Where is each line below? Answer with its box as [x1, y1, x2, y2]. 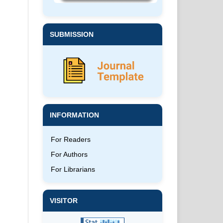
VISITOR [50, 197, 78, 205]
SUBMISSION [50, 30, 94, 38]
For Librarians [51, 165, 95, 174]
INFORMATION [50, 111, 99, 119]
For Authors [51, 150, 88, 159]
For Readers [51, 135, 91, 144]
